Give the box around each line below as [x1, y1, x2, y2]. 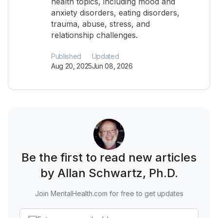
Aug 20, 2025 [51, 62, 92, 70]
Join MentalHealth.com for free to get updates [35, 189, 183, 198]
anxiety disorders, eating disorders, [51, 8, 180, 18]
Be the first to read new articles [21, 150, 197, 164]
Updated [91, 52, 119, 60]
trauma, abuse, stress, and [51, 19, 150, 29]
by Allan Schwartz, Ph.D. [40, 166, 178, 180]
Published [51, 52, 81, 60]
